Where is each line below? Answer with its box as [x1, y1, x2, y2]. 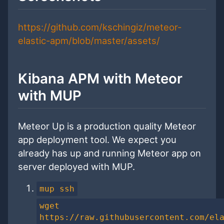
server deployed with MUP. [18, 160, 135, 172]
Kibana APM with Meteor [18, 69, 182, 87]
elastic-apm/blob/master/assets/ [18, 34, 160, 46]
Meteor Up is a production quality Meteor [18, 120, 196, 131]
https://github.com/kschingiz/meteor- [18, 21, 181, 32]
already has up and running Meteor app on [18, 147, 201, 158]
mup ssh [39, 184, 75, 193]
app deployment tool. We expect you [18, 133, 176, 145]
